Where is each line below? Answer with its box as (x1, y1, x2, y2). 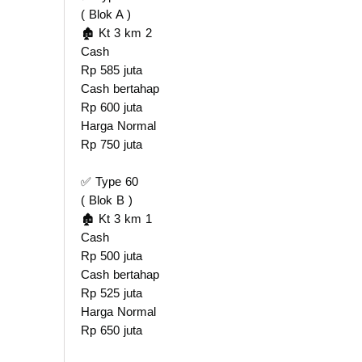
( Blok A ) (81, 6, 131, 21)
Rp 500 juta (81, 248, 142, 263)
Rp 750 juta (81, 137, 142, 151)
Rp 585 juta (81, 62, 142, 77)
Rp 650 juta (81, 322, 142, 337)
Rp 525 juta (81, 285, 142, 300)
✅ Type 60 (81, 174, 138, 188)
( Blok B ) (81, 192, 133, 207)
